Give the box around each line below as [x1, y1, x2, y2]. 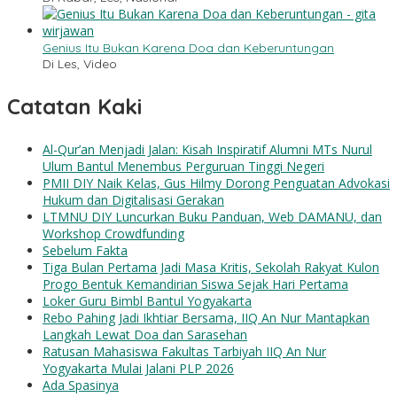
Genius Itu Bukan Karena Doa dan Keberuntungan [43, 39, 334, 56]
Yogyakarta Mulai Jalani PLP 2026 [43, 359, 234, 377]
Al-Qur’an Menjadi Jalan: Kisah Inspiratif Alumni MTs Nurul [43, 140, 372, 158]
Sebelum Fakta [43, 241, 128, 259]
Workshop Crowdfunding [43, 224, 184, 242]
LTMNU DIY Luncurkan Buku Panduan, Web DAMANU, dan [43, 207, 382, 225]
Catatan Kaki [7, 92, 142, 120]
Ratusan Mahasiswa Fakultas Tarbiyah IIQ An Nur [43, 342, 326, 360]
